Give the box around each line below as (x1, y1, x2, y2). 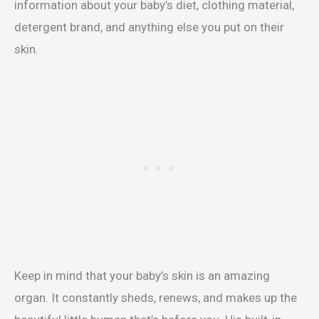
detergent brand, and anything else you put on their (14, 20, 284, 35)
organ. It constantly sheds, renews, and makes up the (14, 291, 297, 305)
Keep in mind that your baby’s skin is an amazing (14, 268, 270, 283)
